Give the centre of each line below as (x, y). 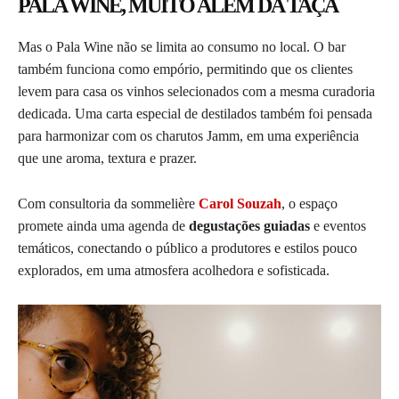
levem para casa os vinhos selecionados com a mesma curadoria (196, 91)
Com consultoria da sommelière (108, 203)
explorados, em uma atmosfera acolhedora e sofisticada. (174, 270)
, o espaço (309, 203)
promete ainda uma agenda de (103, 225)
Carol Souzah (240, 203)
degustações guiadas (249, 225)
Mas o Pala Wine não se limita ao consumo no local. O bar (182, 46)
